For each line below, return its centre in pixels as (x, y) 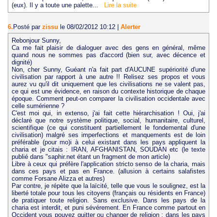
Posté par (28, 27)
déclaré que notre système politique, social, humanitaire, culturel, (108, 120)
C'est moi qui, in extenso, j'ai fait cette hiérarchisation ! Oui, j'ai (108, 113)
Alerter (131, 27)
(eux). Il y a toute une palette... (58, 5)
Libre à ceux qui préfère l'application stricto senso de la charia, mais (108, 164)
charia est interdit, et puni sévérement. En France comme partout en (108, 207)
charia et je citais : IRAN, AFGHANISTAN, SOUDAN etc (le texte (108, 149)
